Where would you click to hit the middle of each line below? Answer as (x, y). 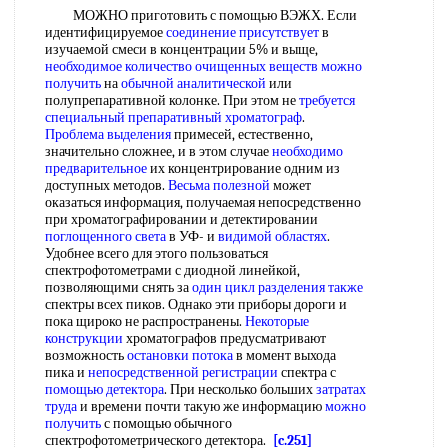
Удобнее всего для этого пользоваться (156, 253)
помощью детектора (104, 389)
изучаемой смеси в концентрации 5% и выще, (181, 49)
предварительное (96, 168)
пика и (66, 372)
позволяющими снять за (118, 287)
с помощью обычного (166, 423)
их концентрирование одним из (243, 168)
